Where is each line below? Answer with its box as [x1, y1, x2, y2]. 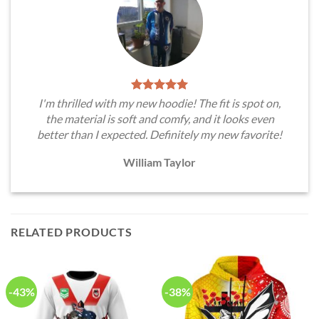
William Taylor [123, 155, 196, 169]
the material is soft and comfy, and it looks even [45, 111, 274, 125]
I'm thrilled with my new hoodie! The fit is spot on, [38, 95, 281, 110]
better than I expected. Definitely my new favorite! [37, 127, 282, 141]
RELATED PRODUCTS [11, 224, 132, 239]
